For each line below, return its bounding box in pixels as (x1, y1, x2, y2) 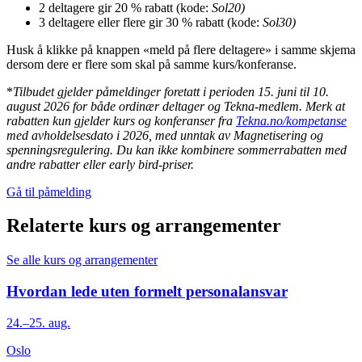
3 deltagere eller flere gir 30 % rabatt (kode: (39, 15, 263, 29)
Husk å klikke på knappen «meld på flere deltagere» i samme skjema (6, 42, 356, 57)
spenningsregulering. (6, 142, 116, 157)
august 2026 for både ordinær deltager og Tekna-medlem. (6, 99, 305, 113)
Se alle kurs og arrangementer (6, 253, 158, 267)
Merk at (305, 99, 345, 113)
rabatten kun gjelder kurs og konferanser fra (6, 113, 236, 128)
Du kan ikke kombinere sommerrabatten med (116, 142, 347, 157)
